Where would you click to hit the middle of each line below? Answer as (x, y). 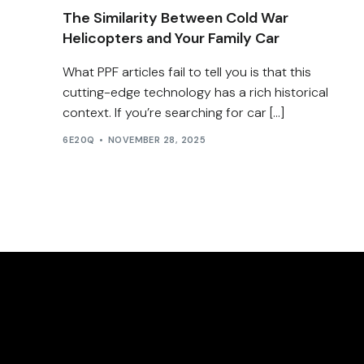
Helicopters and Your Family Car (171, 38)
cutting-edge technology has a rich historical (196, 92)
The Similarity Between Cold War (176, 17)
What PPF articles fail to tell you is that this (187, 71)
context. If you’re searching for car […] (174, 112)
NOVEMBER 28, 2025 (157, 140)
